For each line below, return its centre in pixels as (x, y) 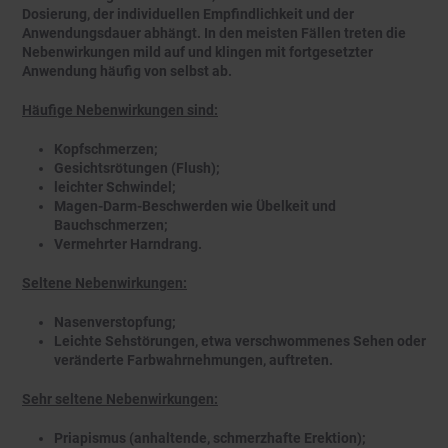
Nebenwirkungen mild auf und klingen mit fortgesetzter (197, 52)
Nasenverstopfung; (115, 322)
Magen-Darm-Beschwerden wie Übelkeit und (195, 206)
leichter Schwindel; (115, 187)
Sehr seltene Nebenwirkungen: (120, 399)
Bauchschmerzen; (111, 225)
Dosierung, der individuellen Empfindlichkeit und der (188, 14)
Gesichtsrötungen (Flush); (137, 168)
